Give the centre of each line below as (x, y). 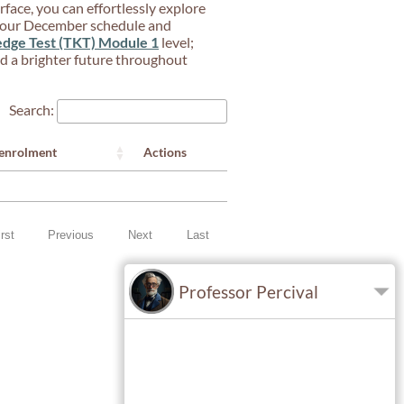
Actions (165, 151)
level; (176, 41)
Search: (32, 109)
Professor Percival (248, 291)
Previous (71, 235)
